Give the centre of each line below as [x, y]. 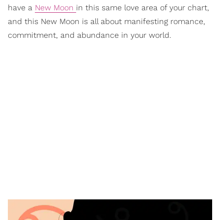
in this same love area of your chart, [143, 7]
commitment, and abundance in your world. [90, 35]
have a [21, 7]
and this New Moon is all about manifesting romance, [107, 21]
